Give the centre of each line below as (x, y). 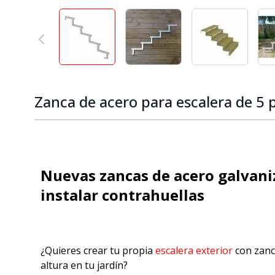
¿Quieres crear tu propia (98, 250)
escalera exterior (195, 250)
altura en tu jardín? (84, 265)
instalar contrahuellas (122, 195)
